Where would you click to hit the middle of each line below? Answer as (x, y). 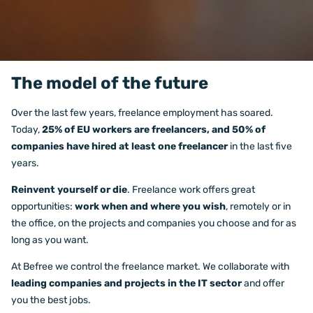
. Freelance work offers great (191, 190)
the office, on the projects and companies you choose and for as (154, 223)
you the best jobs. (51, 300)
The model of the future (110, 83)
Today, (27, 130)
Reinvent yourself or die (69, 190)
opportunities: (43, 206)
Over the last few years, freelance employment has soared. (142, 113)
